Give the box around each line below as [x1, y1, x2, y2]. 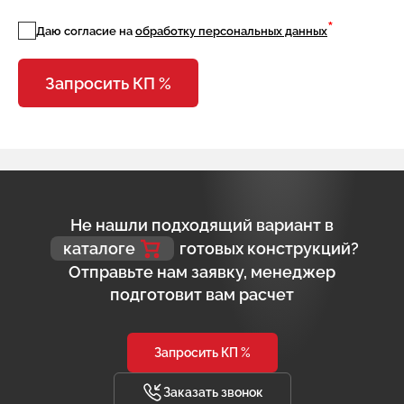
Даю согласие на [36, 24, 135, 38]
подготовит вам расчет [110, 285, 294, 304]
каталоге [63, 239, 135, 258]
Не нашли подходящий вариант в [70, 216, 334, 234]
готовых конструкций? [179, 239, 359, 258]
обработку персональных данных [135, 24, 327, 38]
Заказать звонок [162, 385, 263, 399]
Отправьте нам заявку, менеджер [69, 262, 335, 281]
